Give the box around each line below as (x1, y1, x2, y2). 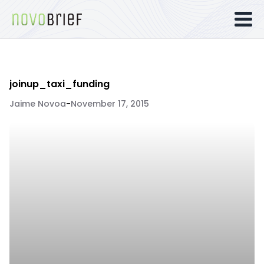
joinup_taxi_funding (9, 77, 110, 91)
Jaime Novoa (9, 98, 66, 110)
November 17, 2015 (71, 98, 149, 110)
